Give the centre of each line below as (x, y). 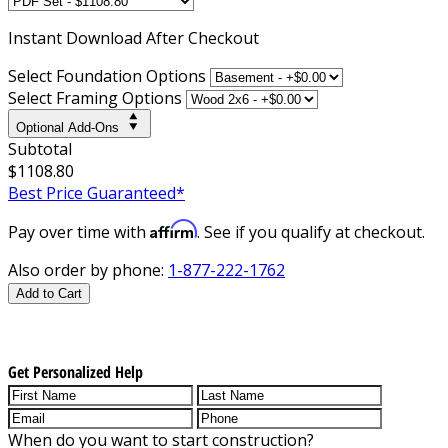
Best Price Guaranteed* (96, 192)
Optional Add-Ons (67, 127)
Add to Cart (49, 293)
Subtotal (40, 148)
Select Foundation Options (107, 75)
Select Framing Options (95, 97)
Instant (37, 37)
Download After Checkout (162, 37)
